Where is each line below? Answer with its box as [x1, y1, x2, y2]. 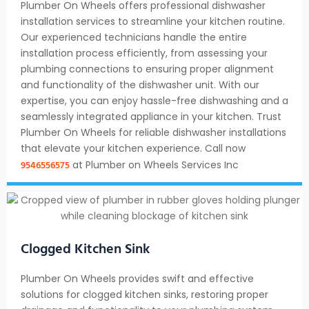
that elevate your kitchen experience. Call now [21, 141, 246, 156]
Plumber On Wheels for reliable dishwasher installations [21, 126, 286, 140]
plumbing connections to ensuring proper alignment [21, 62, 274, 77]
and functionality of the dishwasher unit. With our [21, 78, 259, 92]
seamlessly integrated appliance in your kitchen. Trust [21, 110, 281, 124]
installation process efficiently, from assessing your [21, 46, 268, 61]
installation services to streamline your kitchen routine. [21, 14, 285, 29]
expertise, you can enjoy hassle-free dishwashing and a [21, 94, 288, 108]
